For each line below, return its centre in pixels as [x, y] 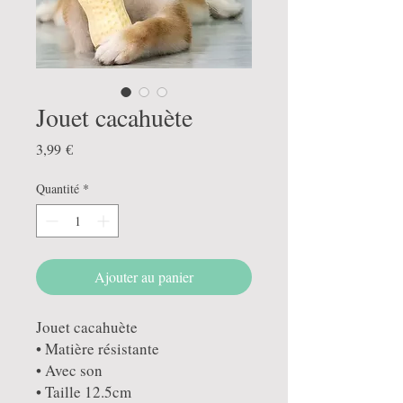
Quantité [58, 188]
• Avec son [69, 370]
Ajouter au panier [144, 277]
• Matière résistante [98, 349]
